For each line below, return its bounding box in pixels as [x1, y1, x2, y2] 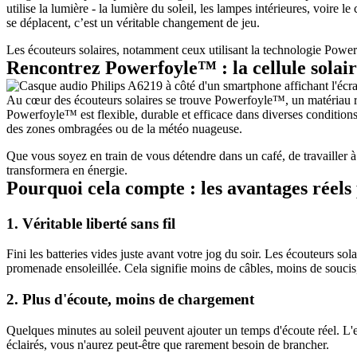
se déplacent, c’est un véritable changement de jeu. [6, 15, 260, 29]
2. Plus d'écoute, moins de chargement [6, 290, 254, 308]
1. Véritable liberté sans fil [6, 214, 175, 232]
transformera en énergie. [6, 163, 127, 177]
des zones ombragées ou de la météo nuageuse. [6, 121, 242, 135]
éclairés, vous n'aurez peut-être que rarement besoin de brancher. [6, 337, 329, 351]
